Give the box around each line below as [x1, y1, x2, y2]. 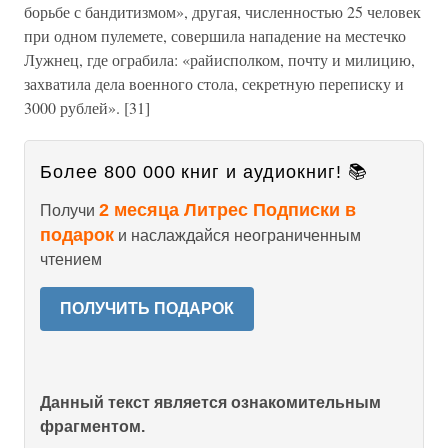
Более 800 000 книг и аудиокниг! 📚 [40, 162, 368, 182]
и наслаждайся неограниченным [114, 227, 361, 244]
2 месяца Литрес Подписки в [99, 200, 356, 220]
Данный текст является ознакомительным [40, 394, 381, 411]
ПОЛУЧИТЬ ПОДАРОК [60, 300, 234, 317]
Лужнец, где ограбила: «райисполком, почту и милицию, [24, 49, 415, 70]
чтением [40, 251, 102, 268]
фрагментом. [40, 418, 145, 435]
